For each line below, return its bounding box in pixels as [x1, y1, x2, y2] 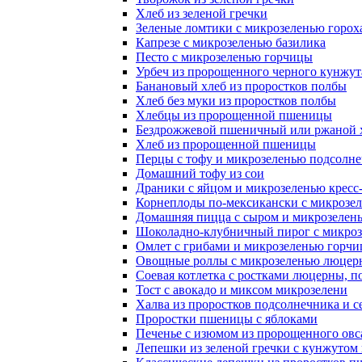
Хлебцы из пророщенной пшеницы [136, 108, 332, 122]
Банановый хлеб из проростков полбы [136, 79, 347, 93]
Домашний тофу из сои [136, 166, 264, 180]
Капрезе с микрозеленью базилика [136, 36, 326, 49]
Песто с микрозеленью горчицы [136, 50, 313, 64]
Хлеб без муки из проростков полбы [136, 94, 336, 107]
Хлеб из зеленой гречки [136, 6, 267, 20]
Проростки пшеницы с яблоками [136, 312, 318, 326]
